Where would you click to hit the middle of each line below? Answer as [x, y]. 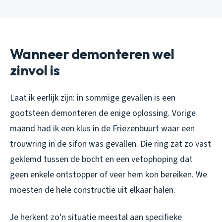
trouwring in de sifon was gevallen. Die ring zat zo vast [111, 144]
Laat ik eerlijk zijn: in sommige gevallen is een [93, 98]
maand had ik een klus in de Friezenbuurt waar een [102, 129]
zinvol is [35, 70]
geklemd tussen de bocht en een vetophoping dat [101, 160]
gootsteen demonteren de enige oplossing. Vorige [103, 113]
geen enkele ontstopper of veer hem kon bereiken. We [109, 175]
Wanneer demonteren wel [92, 54]
